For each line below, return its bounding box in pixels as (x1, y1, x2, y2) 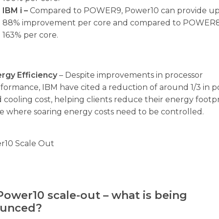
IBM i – (2, 6, 30, 15)
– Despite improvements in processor (59, 70, 203, 80)
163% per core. (2, 30, 59, 40)
